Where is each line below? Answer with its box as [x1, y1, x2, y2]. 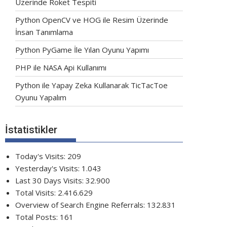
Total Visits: [15, 187, 58, 198]
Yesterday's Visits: [15, 163, 82, 173]
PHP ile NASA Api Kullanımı [15, 62, 106, 72]
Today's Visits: [15, 151, 67, 161]
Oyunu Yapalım [15, 92, 66, 102]
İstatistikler [5, 124, 57, 136]
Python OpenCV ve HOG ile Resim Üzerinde [15, 14, 168, 25]
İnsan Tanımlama [15, 26, 73, 37]
